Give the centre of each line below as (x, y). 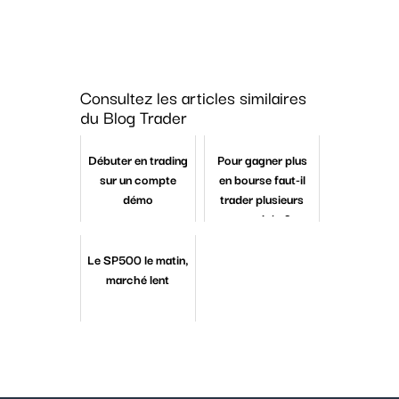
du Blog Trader (133, 117)
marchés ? (262, 219)
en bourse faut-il (262, 179)
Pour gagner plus (262, 160)
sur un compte (138, 179)
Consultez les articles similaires (193, 98)
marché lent (138, 279)
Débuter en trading (138, 160)
